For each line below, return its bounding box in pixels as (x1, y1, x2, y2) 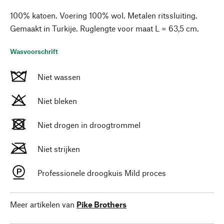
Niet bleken (37, 96, 77, 105)
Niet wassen (37, 72, 80, 81)
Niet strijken (37, 144, 80, 153)
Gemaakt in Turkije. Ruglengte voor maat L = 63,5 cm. (10, 23, 199, 33)
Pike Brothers (76, 199, 126, 209)
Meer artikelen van (10, 199, 74, 209)
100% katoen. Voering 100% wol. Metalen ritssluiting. (10, 10, 197, 20)
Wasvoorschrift (10, 47, 58, 55)
